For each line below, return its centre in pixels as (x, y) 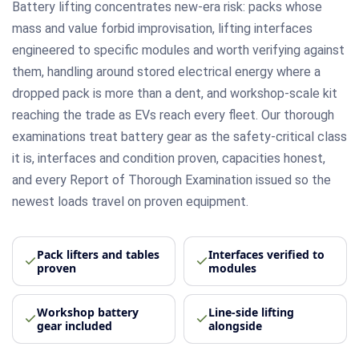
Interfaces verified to (266, 254)
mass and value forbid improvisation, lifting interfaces (162, 28)
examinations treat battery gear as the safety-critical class (179, 136)
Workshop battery (88, 312)
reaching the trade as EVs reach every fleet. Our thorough (173, 115)
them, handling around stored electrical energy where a (166, 71)
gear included (75, 325)
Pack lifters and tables (98, 254)
